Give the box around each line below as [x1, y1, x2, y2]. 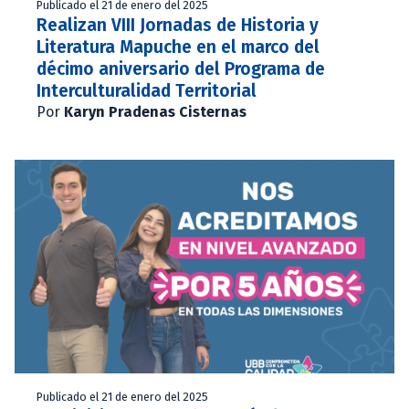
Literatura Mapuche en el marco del [37, 36, 320, 58]
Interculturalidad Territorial [37, 79, 257, 101]
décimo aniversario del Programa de [37, 58, 325, 79]
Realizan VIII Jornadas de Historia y [37, 14, 319, 36]
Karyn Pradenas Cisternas [64, 102, 246, 121]
